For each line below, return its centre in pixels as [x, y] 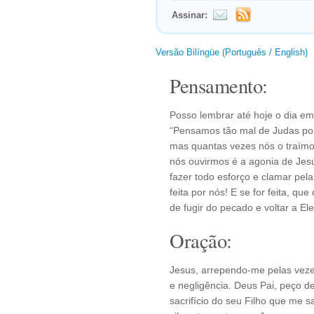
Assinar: [190, 15]
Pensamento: [219, 86]
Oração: [201, 240]
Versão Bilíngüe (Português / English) [232, 52]
